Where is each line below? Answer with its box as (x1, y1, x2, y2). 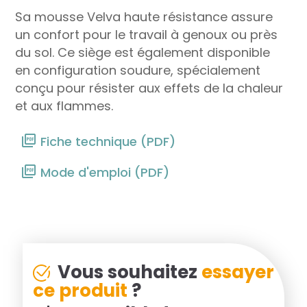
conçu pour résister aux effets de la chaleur (15, 79, 284, 97)
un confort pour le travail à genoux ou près (15, 26, 278, 44)
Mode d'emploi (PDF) (40, 163, 169, 181)
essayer (201, 260, 274, 285)
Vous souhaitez (53, 260, 201, 285)
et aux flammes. (15, 97, 114, 115)
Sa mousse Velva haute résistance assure (15, 8, 273, 26)
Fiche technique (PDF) (40, 133, 175, 151)
